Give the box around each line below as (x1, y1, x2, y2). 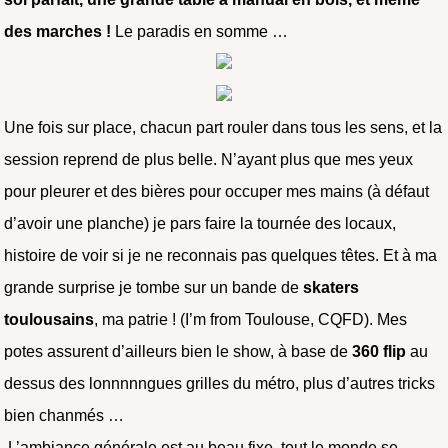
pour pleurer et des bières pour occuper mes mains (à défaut (4, 182, 430, 200)
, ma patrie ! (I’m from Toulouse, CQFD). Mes (94, 310, 408, 328)
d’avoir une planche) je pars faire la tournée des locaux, (4, 214, 397, 232)
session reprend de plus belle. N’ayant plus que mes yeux (4, 150, 414, 168)
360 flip (352, 342, 407, 360)
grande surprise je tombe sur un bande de (4, 278, 304, 296)
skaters (303, 278, 360, 296)
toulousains (4, 310, 95, 328)
